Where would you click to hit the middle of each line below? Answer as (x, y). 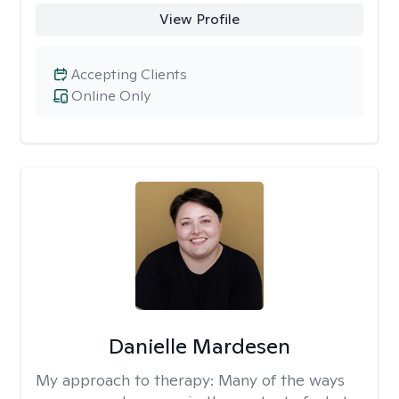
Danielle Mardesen (199, 346)
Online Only (111, 96)
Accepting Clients (129, 74)
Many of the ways (281, 380)
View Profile (199, 19)
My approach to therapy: (127, 380)
